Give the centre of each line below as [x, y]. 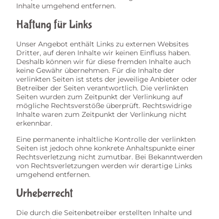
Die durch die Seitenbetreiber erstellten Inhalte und [104, 213]
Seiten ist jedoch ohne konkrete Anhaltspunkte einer [106, 148]
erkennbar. [34, 123]
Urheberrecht [44, 193]
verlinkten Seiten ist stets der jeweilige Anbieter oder [107, 79]
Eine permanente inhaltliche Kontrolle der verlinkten [106, 139]
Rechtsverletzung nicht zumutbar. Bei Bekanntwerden [109, 157]
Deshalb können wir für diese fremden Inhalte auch [103, 62]
